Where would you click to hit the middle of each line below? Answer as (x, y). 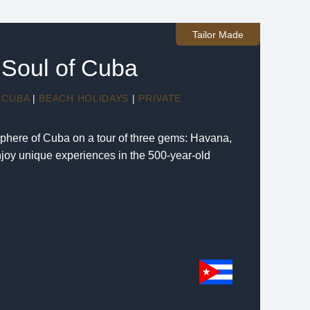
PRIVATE (160, 98)
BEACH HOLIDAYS (84, 98)
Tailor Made (218, 34)
